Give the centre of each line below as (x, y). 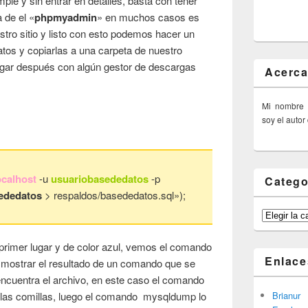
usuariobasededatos (100, 179)
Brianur (286, 295)
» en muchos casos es (148, 17)
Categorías (282, 214)
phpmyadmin (66, 18)
